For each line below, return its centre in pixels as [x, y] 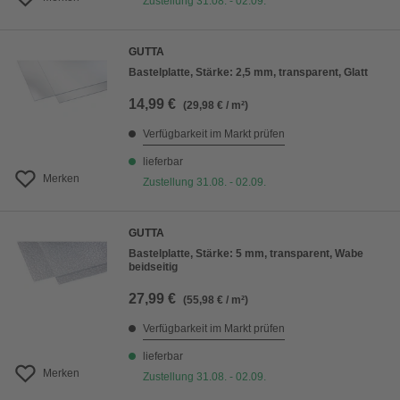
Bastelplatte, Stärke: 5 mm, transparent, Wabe [246, 254]
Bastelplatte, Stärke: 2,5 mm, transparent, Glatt [248, 73]
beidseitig [153, 267]
